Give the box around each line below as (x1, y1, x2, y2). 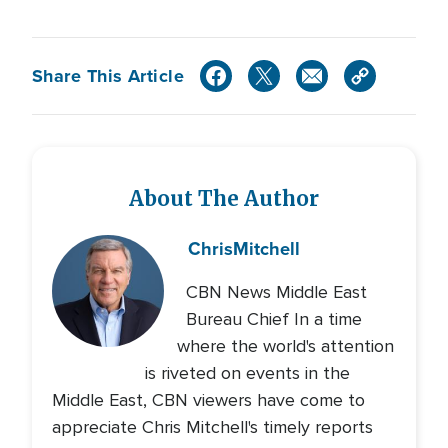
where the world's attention (176, 335, 394, 358)
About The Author (129, 186, 319, 213)
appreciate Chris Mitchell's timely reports (52, 416, 373, 439)
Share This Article (32, 62, 185, 89)
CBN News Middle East (186, 281, 368, 304)
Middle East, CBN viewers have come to (52, 389, 365, 412)
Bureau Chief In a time (185, 308, 362, 331)
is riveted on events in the (145, 362, 351, 385)
